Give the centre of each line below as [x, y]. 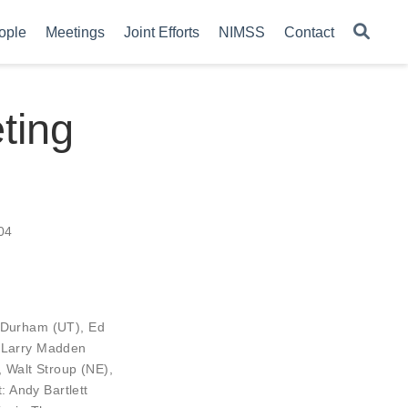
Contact [309, 32]
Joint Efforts [162, 32]
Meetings [75, 32]
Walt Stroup [41, 368]
